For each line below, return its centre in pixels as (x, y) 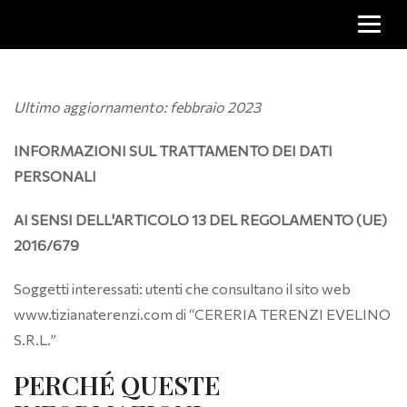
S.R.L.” (35, 339)
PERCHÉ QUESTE (117, 385)
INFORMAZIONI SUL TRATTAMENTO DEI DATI (173, 150)
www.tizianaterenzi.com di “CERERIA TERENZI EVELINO (202, 314)
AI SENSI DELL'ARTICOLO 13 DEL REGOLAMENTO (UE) (200, 219)
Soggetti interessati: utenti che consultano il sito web (182, 288)
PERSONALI (55, 176)
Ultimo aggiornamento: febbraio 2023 (137, 107)
